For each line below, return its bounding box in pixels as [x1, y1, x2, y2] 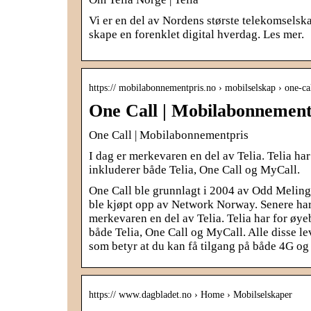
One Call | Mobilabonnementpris [89, 128, 249, 142]
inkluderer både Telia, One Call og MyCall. [89, 162, 300, 176]
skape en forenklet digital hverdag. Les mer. [89, 27, 304, 41]
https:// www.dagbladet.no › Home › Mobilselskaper [89, 289, 292, 300]
